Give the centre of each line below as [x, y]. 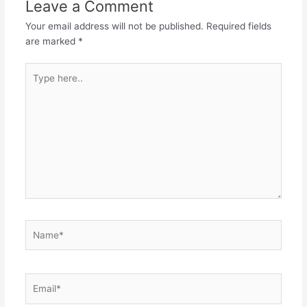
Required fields [238, 26]
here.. [37, 85]
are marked [51, 41]
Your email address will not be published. [114, 26]
